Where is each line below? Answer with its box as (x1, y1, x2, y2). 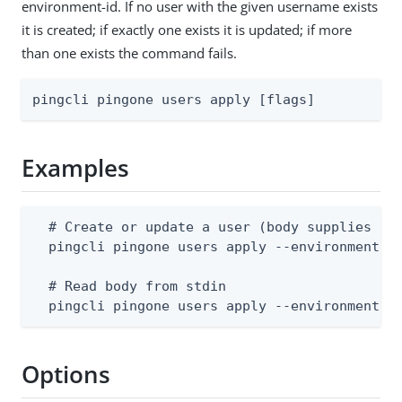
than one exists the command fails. (22, 43, 237, 62)
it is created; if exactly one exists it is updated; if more (22, 20, 352, 39)
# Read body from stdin (32, 277, 226, 294)
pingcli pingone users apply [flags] (32, 91, 315, 108)
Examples (22, 152, 129, 185)
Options (22, 358, 110, 391)
